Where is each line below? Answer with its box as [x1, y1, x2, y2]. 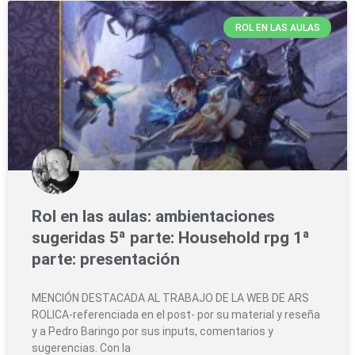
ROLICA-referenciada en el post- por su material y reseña [32, 308, 320, 322]
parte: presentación [32, 250, 180, 269]
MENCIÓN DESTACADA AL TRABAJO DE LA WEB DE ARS [32, 292, 309, 305]
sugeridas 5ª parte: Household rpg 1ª [32, 228, 310, 248]
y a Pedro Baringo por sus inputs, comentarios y [32, 325, 273, 338]
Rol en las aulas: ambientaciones [32, 207, 275, 227]
